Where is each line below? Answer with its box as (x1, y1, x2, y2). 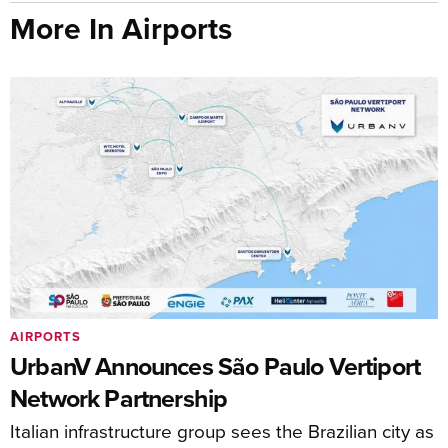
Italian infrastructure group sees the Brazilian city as (10, 416, 434, 444)
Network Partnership (10, 379, 228, 416)
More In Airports (10, 7, 232, 50)
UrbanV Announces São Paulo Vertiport (10, 347, 421, 384)
